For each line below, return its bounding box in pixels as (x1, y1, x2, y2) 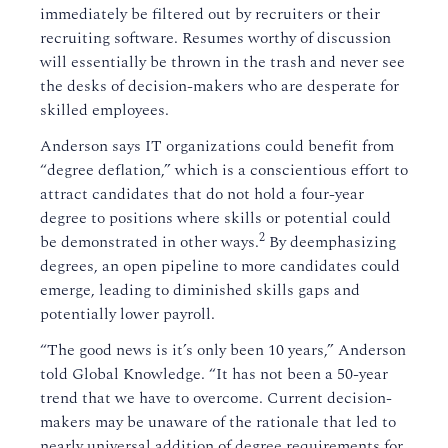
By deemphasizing (265, 230, 396, 255)
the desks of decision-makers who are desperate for (40, 74, 399, 99)
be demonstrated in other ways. (40, 230, 259, 255)
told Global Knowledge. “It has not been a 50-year (40, 362, 388, 387)
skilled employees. (40, 98, 169, 123)
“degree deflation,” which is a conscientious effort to (40, 158, 408, 183)
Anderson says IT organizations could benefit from (40, 134, 394, 159)
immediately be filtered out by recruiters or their (40, 2, 380, 27)
